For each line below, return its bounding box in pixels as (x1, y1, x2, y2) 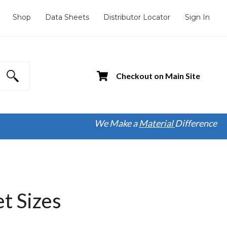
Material (138, 118, 175, 129)
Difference (174, 118, 217, 129)
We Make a (94, 118, 139, 129)
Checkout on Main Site (116, 71, 201, 81)
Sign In (184, 13, 210, 22)
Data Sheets (45, 13, 90, 22)
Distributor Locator (103, 13, 171, 22)
